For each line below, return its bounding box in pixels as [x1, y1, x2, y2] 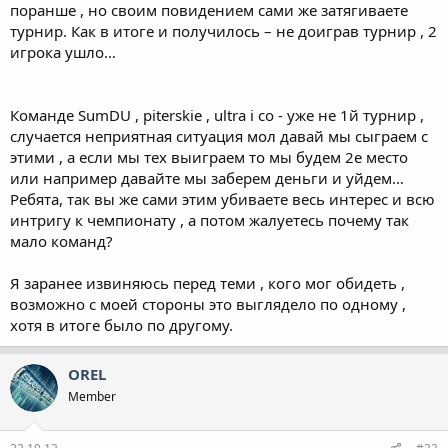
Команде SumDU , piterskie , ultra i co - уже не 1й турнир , [10, 105, 424, 125]
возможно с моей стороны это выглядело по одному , [10, 294, 406, 314]
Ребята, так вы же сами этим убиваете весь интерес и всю [10, 189, 435, 209]
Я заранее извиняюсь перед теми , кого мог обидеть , [10, 273, 405, 293]
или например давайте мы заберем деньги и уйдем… [10, 168, 404, 188]
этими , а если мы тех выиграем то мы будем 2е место [10, 147, 408, 167]
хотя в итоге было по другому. [10, 315, 233, 335]
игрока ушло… [10, 42, 116, 62]
